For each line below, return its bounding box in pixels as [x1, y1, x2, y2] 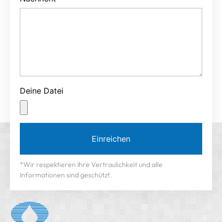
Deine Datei [20, 87, 63, 98]
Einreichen [92, 135, 130, 146]
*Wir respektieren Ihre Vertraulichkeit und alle [20, 162, 163, 171]
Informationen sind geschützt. [20, 172, 112, 181]
